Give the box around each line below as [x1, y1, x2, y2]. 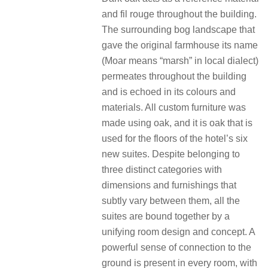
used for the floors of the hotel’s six [102, 133, 248, 144]
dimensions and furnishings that [102, 179, 236, 190]
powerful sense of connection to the [102, 242, 251, 252]
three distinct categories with [102, 164, 222, 175]
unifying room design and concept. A [102, 226, 255, 237]
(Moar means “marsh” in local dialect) [102, 55, 258, 66]
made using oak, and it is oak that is [102, 117, 252, 128]
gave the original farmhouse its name [102, 39, 258, 50]
